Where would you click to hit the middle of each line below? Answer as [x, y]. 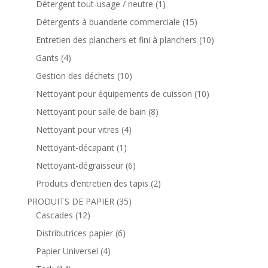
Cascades [54, 215]
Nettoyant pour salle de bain [91, 111]
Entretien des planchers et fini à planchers [116, 39]
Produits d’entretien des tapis [92, 183]
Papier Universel [67, 251]
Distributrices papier [74, 233]
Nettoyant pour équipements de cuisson [114, 93]
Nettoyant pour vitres [77, 129]
